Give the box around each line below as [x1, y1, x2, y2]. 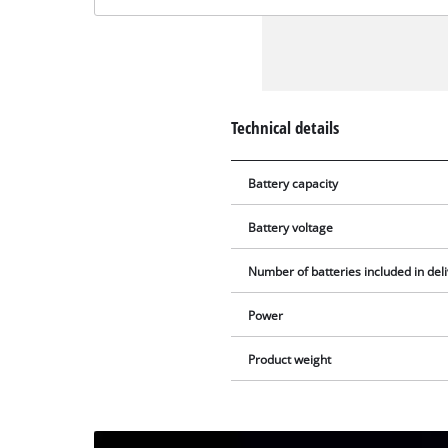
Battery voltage [248, 219, 334, 235]
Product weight [248, 351, 332, 367]
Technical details [231, 116, 340, 140]
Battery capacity [248, 175, 339, 191]
